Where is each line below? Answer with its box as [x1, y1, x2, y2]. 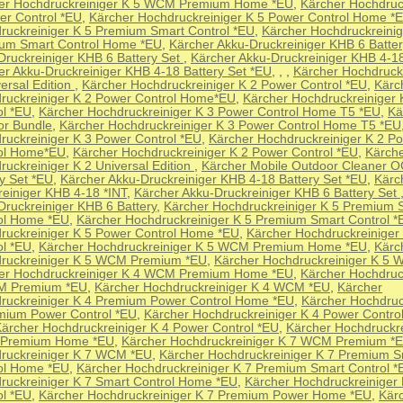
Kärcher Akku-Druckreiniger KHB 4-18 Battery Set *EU [60, 173, 367, 187]
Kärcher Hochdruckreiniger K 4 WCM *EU [94, 281, 330, 295]
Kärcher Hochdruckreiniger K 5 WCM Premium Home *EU [39, 240, 367, 255]
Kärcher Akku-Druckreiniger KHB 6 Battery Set [134, 186, 400, 201]
